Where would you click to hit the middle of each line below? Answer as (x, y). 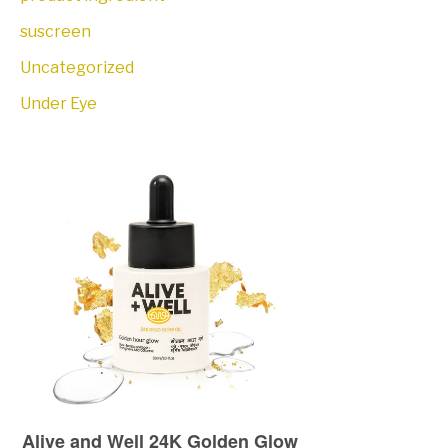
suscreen (55, 32)
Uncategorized (77, 68)
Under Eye (58, 104)
